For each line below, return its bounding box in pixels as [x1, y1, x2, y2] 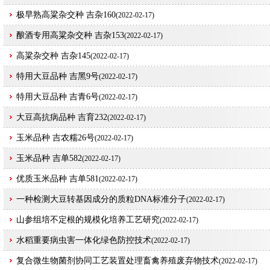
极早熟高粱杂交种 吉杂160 [16, 10, 116, 19]
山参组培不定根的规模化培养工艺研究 [16, 215, 160, 224]
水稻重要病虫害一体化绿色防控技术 [16, 236, 151, 245]
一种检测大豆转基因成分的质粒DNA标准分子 [16, 195, 186, 204]
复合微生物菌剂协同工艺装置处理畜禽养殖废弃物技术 [16, 256, 219, 265]
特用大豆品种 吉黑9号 [16, 72, 99, 81]
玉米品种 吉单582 [16, 154, 82, 163]
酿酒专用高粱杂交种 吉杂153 [16, 31, 124, 40]
